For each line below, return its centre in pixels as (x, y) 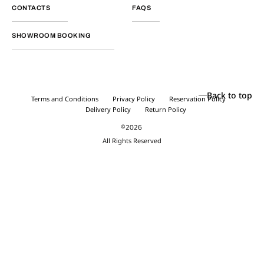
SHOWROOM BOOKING (51, 36)
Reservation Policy (197, 99)
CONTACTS (31, 8)
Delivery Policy (108, 110)
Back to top (230, 95)
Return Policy (165, 110)
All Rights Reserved (132, 141)
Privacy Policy (134, 99)
